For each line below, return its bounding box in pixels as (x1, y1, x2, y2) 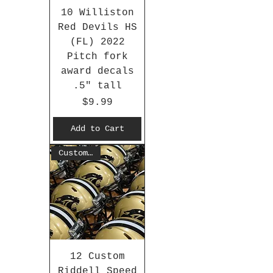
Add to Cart (70, 124, 124, 134)
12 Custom (69, 251, 125, 263)
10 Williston (60, 7, 134, 19)
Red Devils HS (57, 22, 137, 34)
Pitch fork (66, 51, 128, 63)
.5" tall (73, 80, 122, 92)
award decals (60, 66, 134, 77)
